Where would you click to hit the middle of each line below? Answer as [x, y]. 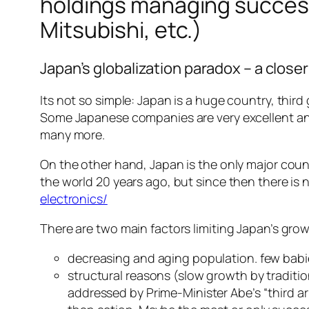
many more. [73, 135]
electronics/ [74, 199]
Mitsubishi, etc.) [121, 29]
